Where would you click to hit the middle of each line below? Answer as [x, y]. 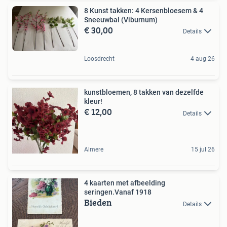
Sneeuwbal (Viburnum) [121, 20]
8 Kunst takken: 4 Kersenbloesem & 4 [144, 10]
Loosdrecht [99, 59]
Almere [94, 150]
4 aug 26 [203, 59]
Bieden [98, 203]
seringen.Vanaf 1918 [118, 192]
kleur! [93, 102]
